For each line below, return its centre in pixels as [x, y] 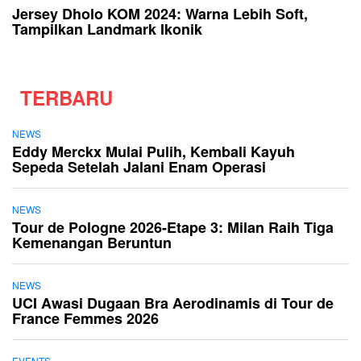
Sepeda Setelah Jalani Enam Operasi [139, 166]
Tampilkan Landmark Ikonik [107, 29]
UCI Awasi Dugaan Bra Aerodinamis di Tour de [173, 303]
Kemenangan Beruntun [92, 242]
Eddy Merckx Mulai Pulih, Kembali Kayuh [154, 151]
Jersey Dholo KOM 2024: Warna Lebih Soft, [160, 13]
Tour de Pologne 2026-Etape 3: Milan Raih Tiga [173, 227]
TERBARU [66, 97]
